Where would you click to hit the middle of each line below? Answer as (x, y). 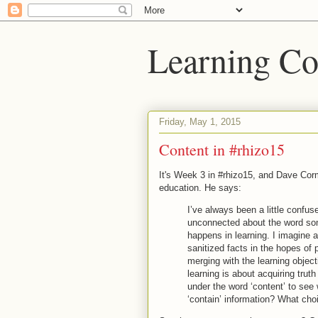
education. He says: (200, 188)
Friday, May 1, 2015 (200, 121)
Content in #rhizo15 (222, 149)
